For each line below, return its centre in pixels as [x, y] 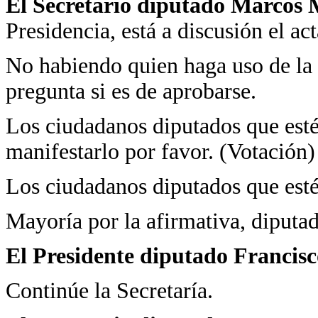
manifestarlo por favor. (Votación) [160, 152]
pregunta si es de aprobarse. [131, 91]
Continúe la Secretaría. [109, 291]
